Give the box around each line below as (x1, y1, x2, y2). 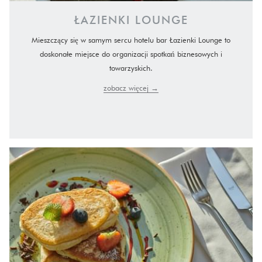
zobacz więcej (104, 83, 151, 92)
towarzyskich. (109, 63, 153, 73)
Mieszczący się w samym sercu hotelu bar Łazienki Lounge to (32, 35, 230, 44)
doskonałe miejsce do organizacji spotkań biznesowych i (40, 49, 222, 58)
